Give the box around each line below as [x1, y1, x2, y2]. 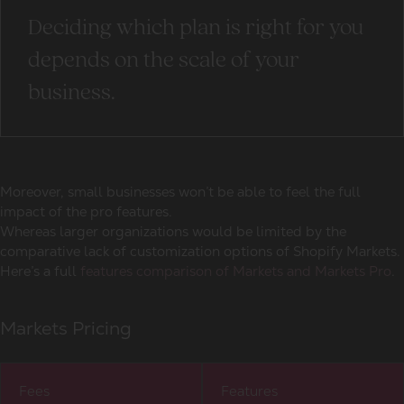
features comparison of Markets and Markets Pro [80, 262, 391, 280]
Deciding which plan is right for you [28, 16, 363, 41]
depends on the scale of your [28, 49, 299, 73]
